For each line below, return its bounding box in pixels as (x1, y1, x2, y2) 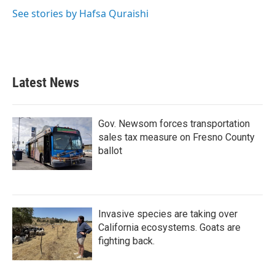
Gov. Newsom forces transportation (98, 118, 250, 130)
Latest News (12, 75, 79, 90)
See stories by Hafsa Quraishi (12, 7, 149, 20)
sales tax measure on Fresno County (98, 131, 255, 143)
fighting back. (98, 235, 155, 247)
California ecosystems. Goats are (98, 222, 241, 233)
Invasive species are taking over (98, 208, 238, 220)
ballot (98, 145, 122, 157)
